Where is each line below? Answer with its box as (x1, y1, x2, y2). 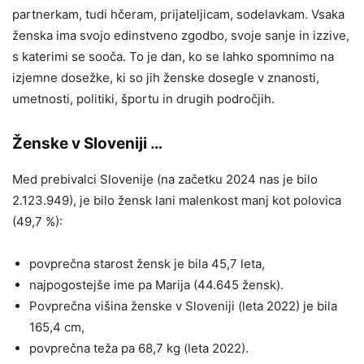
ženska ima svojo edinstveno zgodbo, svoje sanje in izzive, (12, 27, 349, 43)
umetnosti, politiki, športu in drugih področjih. (12, 90, 275, 106)
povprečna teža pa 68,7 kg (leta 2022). (29, 340, 249, 356)
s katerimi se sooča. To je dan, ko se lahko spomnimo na (12, 48, 334, 64)
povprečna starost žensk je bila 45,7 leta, (29, 255, 265, 271)
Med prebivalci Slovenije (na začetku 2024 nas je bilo (12, 171, 318, 187)
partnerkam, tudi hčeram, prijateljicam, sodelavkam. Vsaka (12, 6, 344, 22)
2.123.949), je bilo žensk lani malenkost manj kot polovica (12, 192, 341, 208)
